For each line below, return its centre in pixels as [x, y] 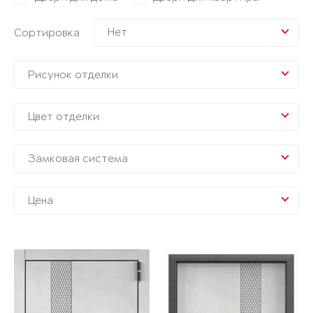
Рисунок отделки [73, 75]
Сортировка [47, 33]
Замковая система [78, 159]
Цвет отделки [64, 117]
